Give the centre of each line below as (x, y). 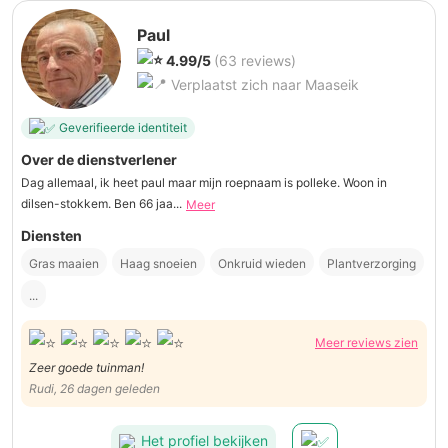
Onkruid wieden (262, 263)
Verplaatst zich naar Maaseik (263, 84)
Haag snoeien (158, 263)
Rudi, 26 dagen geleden (94, 389)
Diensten (51, 235)
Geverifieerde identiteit (123, 128)
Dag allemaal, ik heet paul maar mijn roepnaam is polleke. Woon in (204, 182)
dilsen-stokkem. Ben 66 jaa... (101, 203)
